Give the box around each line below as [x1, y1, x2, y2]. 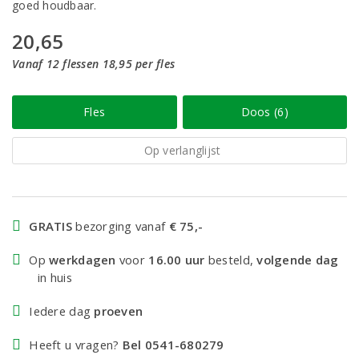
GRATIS [29, 218, 73, 234]
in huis [38, 269, 72, 285]
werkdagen [49, 252, 116, 268]
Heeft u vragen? [29, 337, 123, 353]
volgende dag [256, 252, 339, 268]
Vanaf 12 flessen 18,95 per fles [12, 56, 175, 71]
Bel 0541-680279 [122, 337, 224, 353]
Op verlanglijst [143, 143, 221, 158]
